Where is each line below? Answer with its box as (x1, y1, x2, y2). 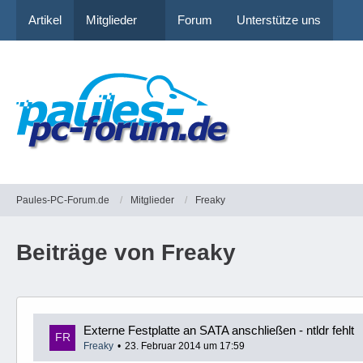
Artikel (28, 13, 62, 27)
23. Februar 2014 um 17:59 (125, 340, 245, 352)
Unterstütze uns (237, 13, 321, 27)
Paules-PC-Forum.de (16, 194, 109, 206)
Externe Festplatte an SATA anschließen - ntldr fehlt (83, 323, 354, 337)
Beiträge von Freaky (16, 240, 236, 265)
